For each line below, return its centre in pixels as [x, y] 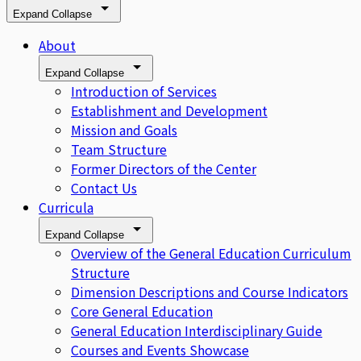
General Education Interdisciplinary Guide [197, 331]
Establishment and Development [169, 111]
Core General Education [142, 311]
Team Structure [119, 149]
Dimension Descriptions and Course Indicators [210, 292]
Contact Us [104, 188]
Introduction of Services [144, 91]
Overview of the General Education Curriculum [211, 253]
